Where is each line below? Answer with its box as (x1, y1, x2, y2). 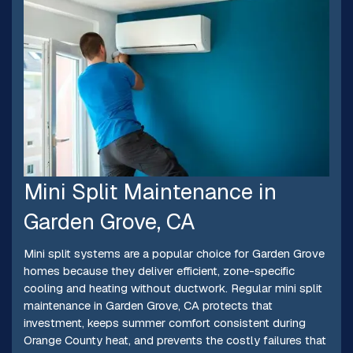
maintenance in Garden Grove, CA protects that (23, 298, 273, 314)
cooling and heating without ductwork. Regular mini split (23, 281, 322, 296)
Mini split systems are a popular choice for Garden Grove (23, 246, 325, 262)
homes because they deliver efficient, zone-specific (23, 263, 295, 279)
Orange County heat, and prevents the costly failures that (23, 333, 326, 348)
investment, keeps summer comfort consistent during (23, 315, 306, 331)
